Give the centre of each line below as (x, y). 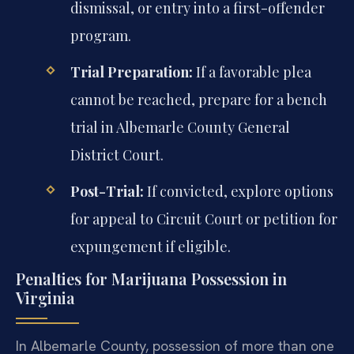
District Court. (117, 154)
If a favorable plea (252, 72)
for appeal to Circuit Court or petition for (203, 218)
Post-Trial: (107, 191)
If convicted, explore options (238, 191)
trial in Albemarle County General (180, 127)
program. (100, 35)
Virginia (45, 298)
